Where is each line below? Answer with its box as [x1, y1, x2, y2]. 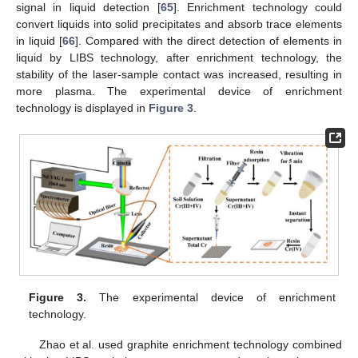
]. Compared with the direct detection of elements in [75, 34, 342, 47]
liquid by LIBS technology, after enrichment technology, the [16, 50, 342, 64]
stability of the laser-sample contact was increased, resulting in [16, 67, 342, 81]
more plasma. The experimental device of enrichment [16, 84, 342, 97]
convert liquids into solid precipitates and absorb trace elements [16, 17, 342, 30]
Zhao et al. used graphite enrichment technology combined [38, 338, 342, 352]
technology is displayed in [16, 101, 149, 114]
